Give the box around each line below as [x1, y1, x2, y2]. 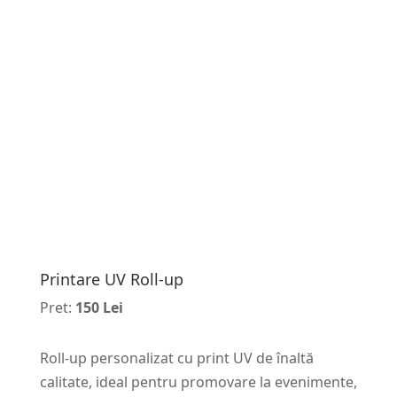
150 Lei [74, 297, 123, 317]
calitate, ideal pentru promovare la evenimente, [39, 371, 357, 392]
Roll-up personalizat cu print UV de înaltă [39, 347, 314, 368]
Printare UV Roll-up [39, 268, 183, 290]
